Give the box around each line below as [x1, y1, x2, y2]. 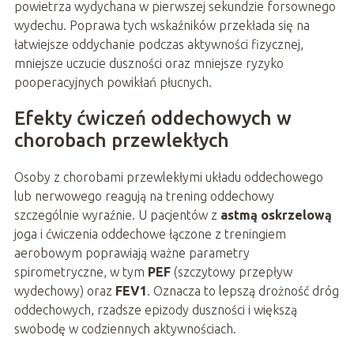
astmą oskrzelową [220, 208, 332, 223]
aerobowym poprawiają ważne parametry [13, 246, 250, 261]
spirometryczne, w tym [13, 265, 148, 280]
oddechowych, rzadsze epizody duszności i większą [13, 303, 297, 318]
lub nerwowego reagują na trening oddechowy [13, 189, 274, 204]
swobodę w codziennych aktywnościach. [13, 322, 236, 337]
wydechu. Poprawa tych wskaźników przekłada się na [13, 18, 310, 33]
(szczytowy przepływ [170, 265, 292, 280]
